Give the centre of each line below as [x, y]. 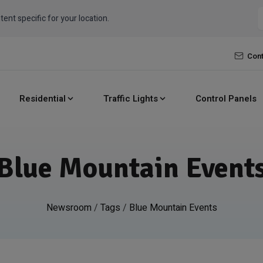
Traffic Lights [131, 99]
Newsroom [69, 208]
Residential [43, 99]
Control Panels [226, 99]
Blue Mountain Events [173, 208]
